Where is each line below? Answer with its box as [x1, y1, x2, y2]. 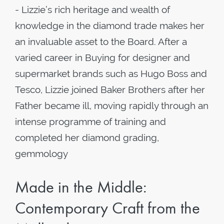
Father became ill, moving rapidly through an [15, 100, 208, 111]
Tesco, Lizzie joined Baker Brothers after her [15, 84, 205, 95]
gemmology [15, 148, 68, 159]
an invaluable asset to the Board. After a [15, 36, 187, 47]
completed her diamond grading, [15, 132, 159, 143]
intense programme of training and [15, 116, 166, 127]
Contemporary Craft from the [15, 197, 200, 218]
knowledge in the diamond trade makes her [15, 20, 204, 31]
